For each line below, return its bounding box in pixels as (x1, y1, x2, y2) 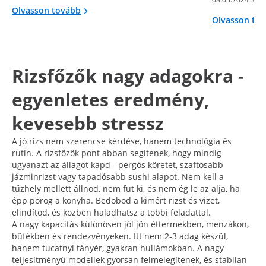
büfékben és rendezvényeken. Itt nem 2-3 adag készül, (12, 230, 228, 242)
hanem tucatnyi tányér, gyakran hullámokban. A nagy (12, 242, 224, 254)
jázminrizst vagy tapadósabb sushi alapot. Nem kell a (12, 170, 224, 182)
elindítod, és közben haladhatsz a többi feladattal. (12, 206, 211, 218)
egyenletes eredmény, (12, 87, 210, 112)
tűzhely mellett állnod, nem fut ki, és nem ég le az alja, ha (12, 182, 240, 194)
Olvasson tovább (12, 4, 81, 16)
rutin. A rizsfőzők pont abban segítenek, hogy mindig (12, 147, 221, 159)
